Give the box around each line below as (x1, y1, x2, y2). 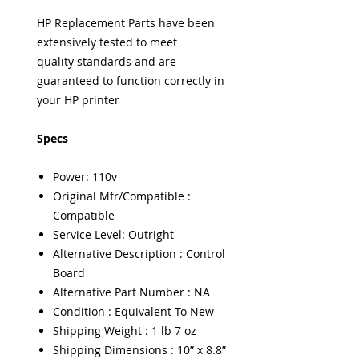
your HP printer (37, 92, 119, 107)
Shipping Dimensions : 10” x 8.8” (53, 342, 226, 357)
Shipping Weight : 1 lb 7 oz (53, 323, 196, 338)
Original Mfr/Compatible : (53, 188, 191, 204)
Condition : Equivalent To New (53, 304, 214, 319)
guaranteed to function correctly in (37, 73, 224, 88)
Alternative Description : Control (53, 246, 225, 261)
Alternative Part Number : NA (53, 284, 210, 300)
